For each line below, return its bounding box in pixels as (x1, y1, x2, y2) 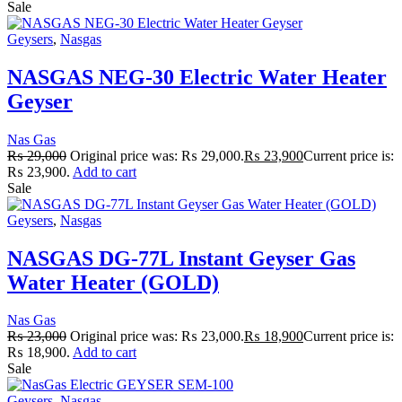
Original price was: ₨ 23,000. (70, 328, 244, 345)
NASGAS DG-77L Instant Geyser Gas (7, 246, 355, 270)
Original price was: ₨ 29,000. (70, 147, 244, 163)
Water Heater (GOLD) (7, 270, 219, 294)
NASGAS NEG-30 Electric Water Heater (7, 65, 387, 89)
